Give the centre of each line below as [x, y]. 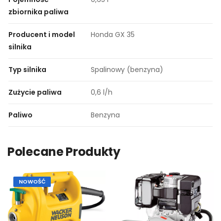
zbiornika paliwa [38, 12]
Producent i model [42, 35]
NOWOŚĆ [32, 182]
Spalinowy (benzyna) [127, 70]
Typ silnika [27, 70]
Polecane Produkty [64, 152]
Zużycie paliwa [35, 92]
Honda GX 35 [113, 35]
